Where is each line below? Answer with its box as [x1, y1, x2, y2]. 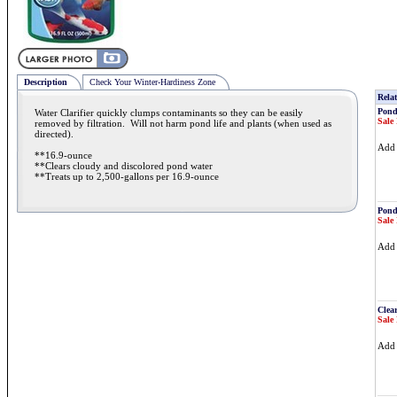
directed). [35, 128, 79, 139]
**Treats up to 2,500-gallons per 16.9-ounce [35, 171, 219, 182]
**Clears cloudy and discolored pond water [35, 160, 213, 171]
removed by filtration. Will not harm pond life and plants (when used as [35, 118, 331, 128]
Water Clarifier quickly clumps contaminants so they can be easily [35, 107, 303, 118]
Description [24, 77, 67, 87]
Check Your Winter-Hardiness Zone [90, 77, 215, 87]
